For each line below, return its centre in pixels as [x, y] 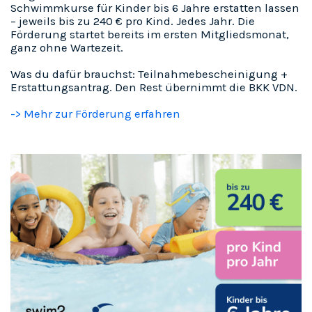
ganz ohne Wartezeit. [67, 47]
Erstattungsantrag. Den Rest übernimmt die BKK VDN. [154, 87]
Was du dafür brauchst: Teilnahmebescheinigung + [149, 74]
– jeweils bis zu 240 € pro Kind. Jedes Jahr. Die [133, 21]
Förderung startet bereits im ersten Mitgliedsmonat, [150, 34]
